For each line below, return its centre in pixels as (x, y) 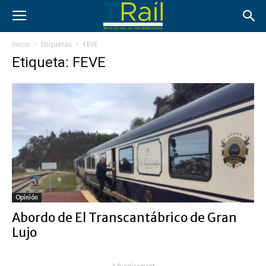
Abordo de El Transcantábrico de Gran (124, 218)
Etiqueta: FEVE (59, 62)
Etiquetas (56, 44)
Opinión (27, 198)
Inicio (21, 44)
